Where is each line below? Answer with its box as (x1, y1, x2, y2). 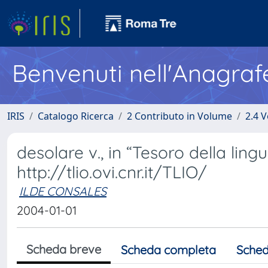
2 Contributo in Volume (127, 109, 232, 123)
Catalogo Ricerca (38, 109, 114, 123)
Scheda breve (26, 242, 101, 257)
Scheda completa (121, 242, 216, 257)
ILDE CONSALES (19, 184, 106, 199)
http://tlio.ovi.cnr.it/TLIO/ (17, 162, 207, 182)
